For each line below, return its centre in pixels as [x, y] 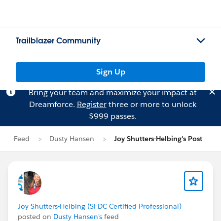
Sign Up [110, 72]
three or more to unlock [151, 104]
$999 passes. [112, 116]
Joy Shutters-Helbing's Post [158, 139]
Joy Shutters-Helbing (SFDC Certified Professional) [100, 206]
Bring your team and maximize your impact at [112, 92]
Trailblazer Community [58, 41]
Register [92, 104]
